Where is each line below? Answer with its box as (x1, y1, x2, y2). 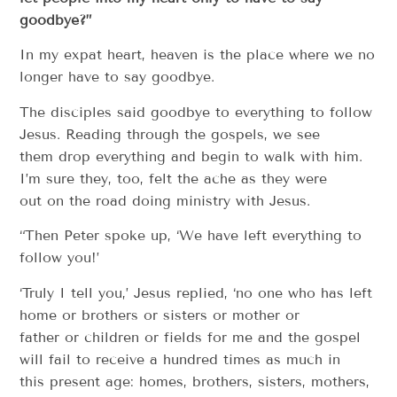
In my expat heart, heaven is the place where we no (19, 46, 376, 64)
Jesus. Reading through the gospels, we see (19, 125, 321, 143)
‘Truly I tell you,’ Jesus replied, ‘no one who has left (19, 284, 373, 301)
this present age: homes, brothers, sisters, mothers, (19, 372, 370, 390)
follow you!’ (19, 249, 100, 267)
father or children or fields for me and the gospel (19, 328, 362, 346)
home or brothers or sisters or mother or (19, 306, 300, 323)
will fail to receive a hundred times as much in (19, 350, 341, 368)
